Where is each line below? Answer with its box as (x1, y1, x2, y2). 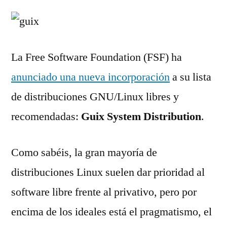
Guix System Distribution (81, 109, 201, 124)
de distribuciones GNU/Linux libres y (11, 90, 179, 104)
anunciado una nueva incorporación (11, 70, 170, 84)
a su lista (170, 70, 211, 84)
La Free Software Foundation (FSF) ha (11, 50, 182, 64)
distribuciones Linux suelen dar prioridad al (11, 165, 205, 179)
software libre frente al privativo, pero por (11, 185, 197, 199)
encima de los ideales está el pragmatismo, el (11, 205, 212, 219)
